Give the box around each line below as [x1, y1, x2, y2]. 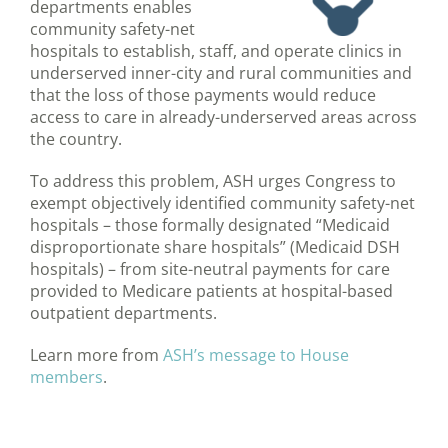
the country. [30, 128, 122, 151]
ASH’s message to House [163, 344, 349, 367]
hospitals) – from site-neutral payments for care [30, 258, 390, 281]
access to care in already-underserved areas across [30, 106, 417, 129]
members [30, 366, 103, 389]
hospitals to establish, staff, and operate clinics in [30, 40, 402, 63]
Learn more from [30, 344, 163, 367]
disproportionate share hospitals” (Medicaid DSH [30, 236, 400, 259]
